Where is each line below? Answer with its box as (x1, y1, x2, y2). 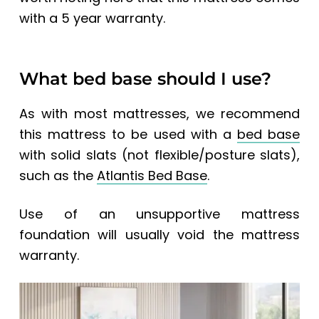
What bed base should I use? (19, 68, 271, 89)
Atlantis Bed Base (96, 166, 207, 184)
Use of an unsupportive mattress (19, 204, 300, 223)
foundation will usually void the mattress (19, 225, 300, 244)
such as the (19, 166, 97, 184)
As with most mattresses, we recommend (19, 104, 300, 122)
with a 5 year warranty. (19, 9, 165, 27)
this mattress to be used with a (19, 125, 237, 143)
